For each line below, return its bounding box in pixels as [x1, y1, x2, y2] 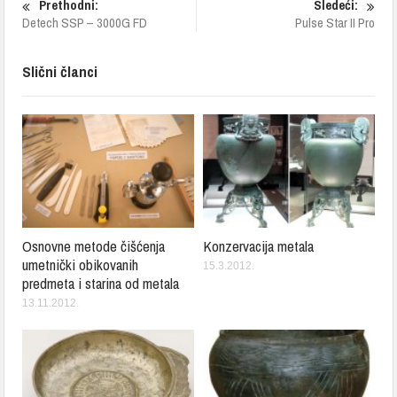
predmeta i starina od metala [22, 272, 180, 293]
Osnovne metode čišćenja [22, 235, 166, 256]
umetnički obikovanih [22, 253, 139, 275]
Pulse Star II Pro [294, 13, 375, 32]
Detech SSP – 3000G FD [22, 13, 148, 32]
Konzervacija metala [203, 235, 314, 256]
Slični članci [22, 61, 98, 82]
